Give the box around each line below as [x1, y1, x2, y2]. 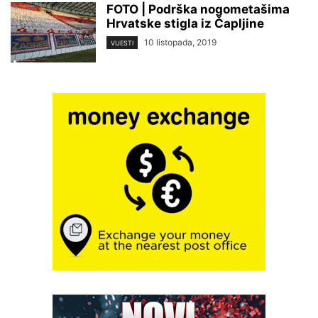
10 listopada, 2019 [144, 37, 216, 48]
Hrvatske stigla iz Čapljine [106, 16, 264, 31]
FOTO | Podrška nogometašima [106, 2, 290, 16]
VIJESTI [111, 39, 133, 48]
